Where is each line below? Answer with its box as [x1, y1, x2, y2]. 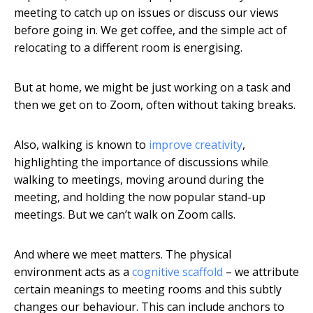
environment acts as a [14, 264, 132, 280]
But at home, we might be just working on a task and [14, 80, 291, 96]
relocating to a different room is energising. [14, 40, 242, 56]
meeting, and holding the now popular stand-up [14, 189, 265, 205]
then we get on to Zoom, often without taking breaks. [14, 97, 296, 113]
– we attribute [223, 264, 299, 280]
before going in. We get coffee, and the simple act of [14, 22, 287, 38]
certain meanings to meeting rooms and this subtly [14, 282, 282, 298]
